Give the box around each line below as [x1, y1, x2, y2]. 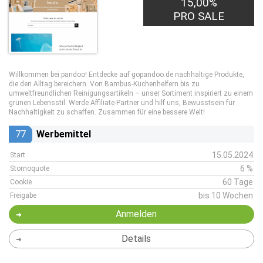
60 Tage [222, 177, 253, 187]
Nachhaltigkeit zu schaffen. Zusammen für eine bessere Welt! [9, 108, 205, 116]
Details [121, 233, 151, 244]
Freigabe [10, 191, 36, 200]
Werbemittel [36, 129, 91, 140]
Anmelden [115, 208, 157, 220]
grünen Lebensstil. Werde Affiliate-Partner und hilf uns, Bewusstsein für [9, 99, 235, 107]
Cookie [10, 178, 32, 186]
